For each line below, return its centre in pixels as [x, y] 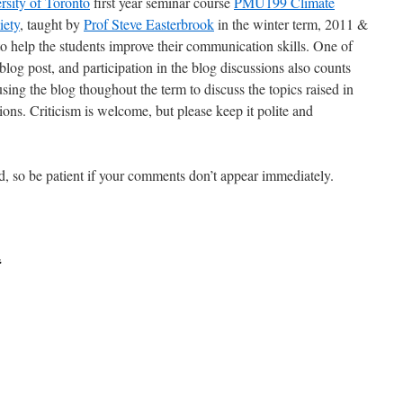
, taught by [52, 24]
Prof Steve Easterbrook [149, 24]
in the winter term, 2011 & [291, 24]
